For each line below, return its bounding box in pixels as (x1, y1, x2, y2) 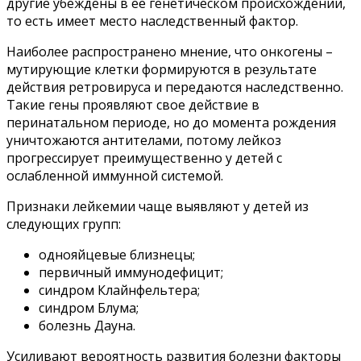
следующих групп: (6, 215, 121, 234)
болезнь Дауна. (39, 317, 135, 335)
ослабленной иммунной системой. (6, 167, 223, 185)
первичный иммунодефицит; (39, 263, 223, 282)
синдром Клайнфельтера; (39, 281, 200, 300)
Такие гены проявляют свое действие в (6, 96, 259, 114)
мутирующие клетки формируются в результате (6, 60, 317, 79)
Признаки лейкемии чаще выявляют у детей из (6, 197, 309, 216)
